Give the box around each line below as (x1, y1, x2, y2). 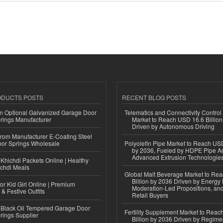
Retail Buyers (132, 190, 168, 199)
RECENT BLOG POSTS (122, 93, 186, 102)
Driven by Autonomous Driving (132, 121, 215, 130)
